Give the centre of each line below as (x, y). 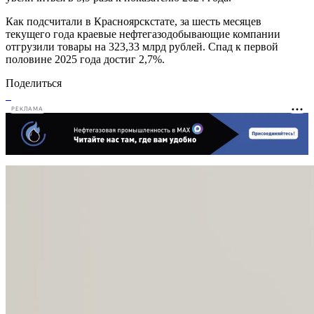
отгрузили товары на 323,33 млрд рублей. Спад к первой (142, 46)
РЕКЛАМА (27, 109)
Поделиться (34, 83)
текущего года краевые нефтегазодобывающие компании (143, 34)
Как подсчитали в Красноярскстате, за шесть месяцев (134, 21)
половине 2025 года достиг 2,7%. (85, 59)
